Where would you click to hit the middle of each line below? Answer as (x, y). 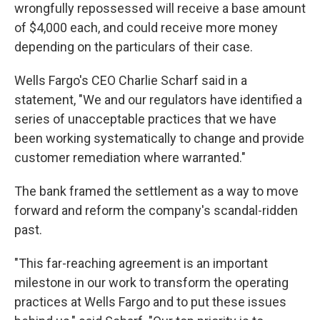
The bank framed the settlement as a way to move (156, 191)
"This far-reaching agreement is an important (141, 263)
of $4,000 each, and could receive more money (146, 27)
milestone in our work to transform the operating (151, 282)
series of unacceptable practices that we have (145, 119)
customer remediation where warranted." (130, 157)
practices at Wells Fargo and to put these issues (150, 301)
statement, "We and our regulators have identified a (158, 99)
